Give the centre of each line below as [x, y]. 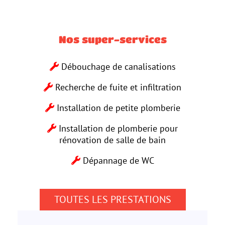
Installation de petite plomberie [117, 107]
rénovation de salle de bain [113, 140]
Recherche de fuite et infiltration [117, 87]
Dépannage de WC [117, 160]
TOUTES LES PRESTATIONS [113, 199]
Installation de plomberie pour [117, 128]
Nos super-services [113, 40]
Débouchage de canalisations [117, 66]
